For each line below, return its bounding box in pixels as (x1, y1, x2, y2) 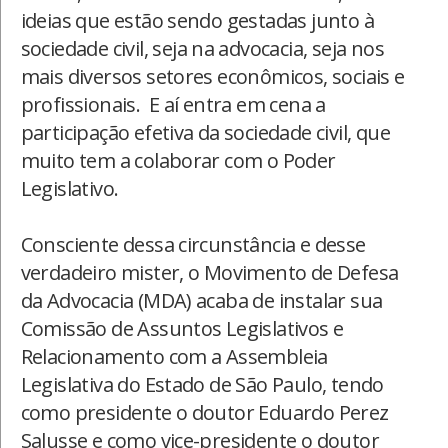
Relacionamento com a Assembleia (20, 342, 328, 370)
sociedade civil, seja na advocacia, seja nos (20, 34, 385, 62)
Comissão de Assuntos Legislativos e (20, 314, 344, 342)
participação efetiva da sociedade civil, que (20, 118, 391, 146)
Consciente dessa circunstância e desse (20, 230, 366, 258)
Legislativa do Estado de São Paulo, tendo (20, 370, 384, 398)
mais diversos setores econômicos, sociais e (20, 62, 405, 90)
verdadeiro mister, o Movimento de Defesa (20, 258, 399, 286)
